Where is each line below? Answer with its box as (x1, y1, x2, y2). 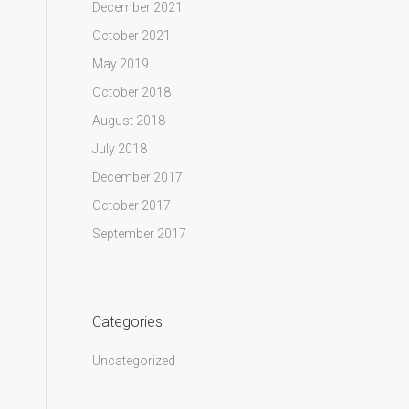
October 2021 (91, 28, 171, 43)
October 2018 (91, 85, 171, 100)
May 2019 (91, 57, 149, 71)
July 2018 (91, 142, 147, 156)
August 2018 (91, 113, 165, 128)
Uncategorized (91, 353, 175, 368)
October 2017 (91, 198, 171, 213)
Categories (91, 313, 163, 330)
